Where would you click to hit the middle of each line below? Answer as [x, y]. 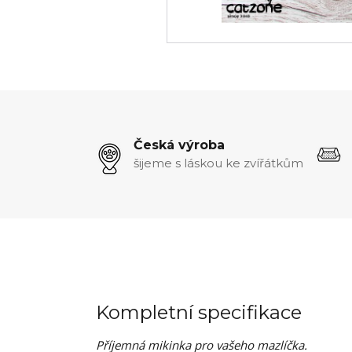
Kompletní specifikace [199, 312]
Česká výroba [179, 145]
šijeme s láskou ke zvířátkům [218, 163]
